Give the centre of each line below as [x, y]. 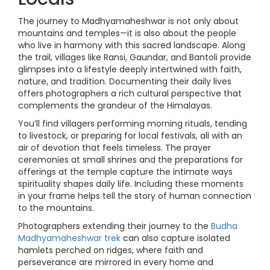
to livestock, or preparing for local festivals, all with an [130, 136]
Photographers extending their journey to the [115, 226]
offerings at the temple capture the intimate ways [125, 172]
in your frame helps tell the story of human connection [135, 196]
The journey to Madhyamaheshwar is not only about [128, 21]
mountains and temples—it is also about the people [127, 33]
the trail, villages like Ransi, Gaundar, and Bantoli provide [135, 57]
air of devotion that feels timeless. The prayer [115, 148]
